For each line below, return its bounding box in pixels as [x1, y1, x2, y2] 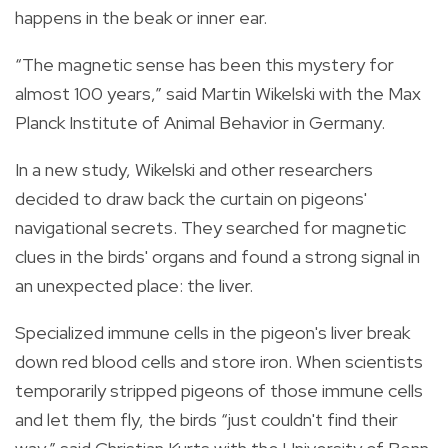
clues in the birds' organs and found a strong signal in [15, 244, 420, 268]
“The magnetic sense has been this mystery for [15, 52, 394, 76]
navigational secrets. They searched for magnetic [15, 215, 406, 239]
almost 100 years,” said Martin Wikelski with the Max [15, 81, 421, 105]
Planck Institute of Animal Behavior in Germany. [15, 110, 385, 134]
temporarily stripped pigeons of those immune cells [15, 378, 423, 402]
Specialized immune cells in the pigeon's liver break [15, 320, 410, 344]
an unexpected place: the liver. [15, 273, 253, 297]
